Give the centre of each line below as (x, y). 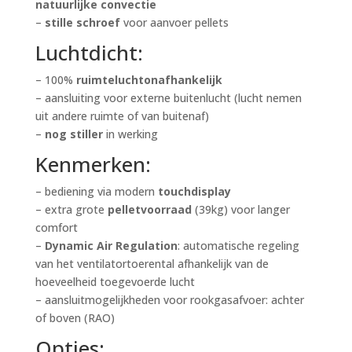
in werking (130, 134)
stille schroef (82, 23)
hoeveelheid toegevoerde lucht (115, 282)
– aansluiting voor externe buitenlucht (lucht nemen (168, 98)
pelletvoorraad (151, 210)
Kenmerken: (93, 165)
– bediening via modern (96, 192)
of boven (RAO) (75, 318)
